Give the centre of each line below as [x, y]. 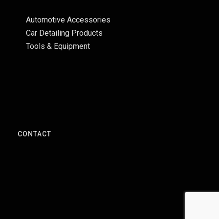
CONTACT [34, 134]
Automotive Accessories [68, 20]
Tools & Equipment [58, 46]
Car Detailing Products [64, 33]
